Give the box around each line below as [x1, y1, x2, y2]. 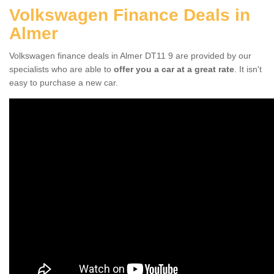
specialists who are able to [9, 64, 114, 74]
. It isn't [234, 64, 262, 74]
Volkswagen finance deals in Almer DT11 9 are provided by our [9, 50, 251, 61]
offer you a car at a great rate [114, 64, 234, 74]
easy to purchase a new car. [9, 77, 118, 87]
